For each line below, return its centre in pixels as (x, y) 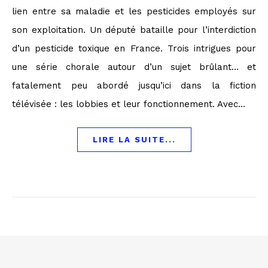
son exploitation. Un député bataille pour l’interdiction (134, 30)
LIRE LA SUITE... (134, 140)
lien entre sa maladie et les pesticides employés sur (134, 11)
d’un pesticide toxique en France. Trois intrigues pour (134, 48)
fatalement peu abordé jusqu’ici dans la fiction (134, 86)
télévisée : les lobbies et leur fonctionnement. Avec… (129, 104)
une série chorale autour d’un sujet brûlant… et (134, 67)
